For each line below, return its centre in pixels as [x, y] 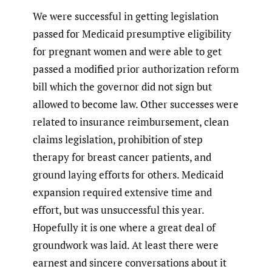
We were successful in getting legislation [126, 16]
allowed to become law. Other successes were [136, 104]
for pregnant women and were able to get [127, 51]
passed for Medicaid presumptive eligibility [132, 33]
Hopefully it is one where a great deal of [124, 227]
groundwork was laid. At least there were [126, 245]
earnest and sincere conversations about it [130, 262]
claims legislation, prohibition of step [118, 139]
